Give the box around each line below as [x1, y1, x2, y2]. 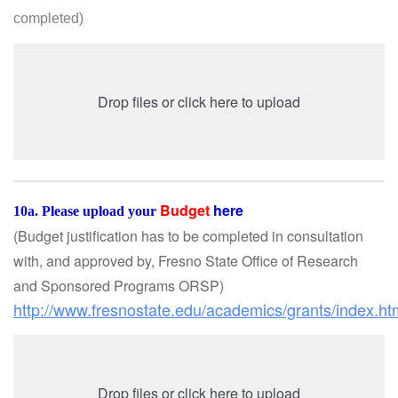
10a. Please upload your [13, 203, 160, 219]
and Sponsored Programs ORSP [13, 275, 219, 296]
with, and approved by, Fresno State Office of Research [13, 251, 358, 271]
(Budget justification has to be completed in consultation [13, 226, 363, 246]
